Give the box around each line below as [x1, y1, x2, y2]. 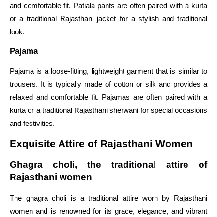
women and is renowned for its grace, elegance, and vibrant [10, 206, 207, 215]
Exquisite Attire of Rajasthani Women [10, 138, 193, 149]
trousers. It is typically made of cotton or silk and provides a [10, 79, 207, 88]
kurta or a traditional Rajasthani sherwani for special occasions [10, 106, 207, 114]
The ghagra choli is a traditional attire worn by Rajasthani [10, 193, 207, 202]
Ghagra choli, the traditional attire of [10, 159, 207, 170]
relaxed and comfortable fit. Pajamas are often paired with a [10, 93, 207, 101]
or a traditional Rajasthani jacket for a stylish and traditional [10, 15, 207, 23]
